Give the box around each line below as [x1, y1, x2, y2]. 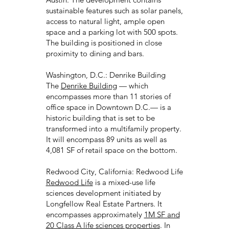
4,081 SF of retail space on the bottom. [45, 145, 177, 155]
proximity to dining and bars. [45, 48, 144, 58]
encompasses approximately [45, 209, 144, 219]
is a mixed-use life [93, 177, 155, 187]
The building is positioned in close [45, 37, 162, 48]
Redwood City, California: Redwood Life [45, 166, 183, 176]
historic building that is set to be [45, 112, 155, 123]
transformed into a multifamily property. [45, 123, 181, 133]
